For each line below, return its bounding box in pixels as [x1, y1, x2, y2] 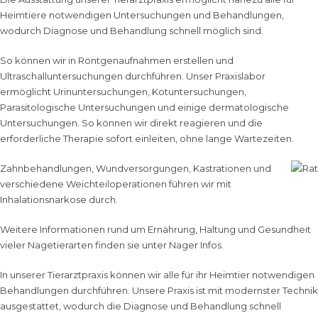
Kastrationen [193, 163, 251, 174]
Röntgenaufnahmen [78, 55, 171, 66]
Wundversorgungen [96, 163, 189, 174]
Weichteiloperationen [66, 178, 167, 190]
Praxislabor [215, 70, 265, 82]
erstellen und [171, 55, 234, 66]
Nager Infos [169, 239, 221, 251]
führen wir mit [167, 178, 231, 190]
